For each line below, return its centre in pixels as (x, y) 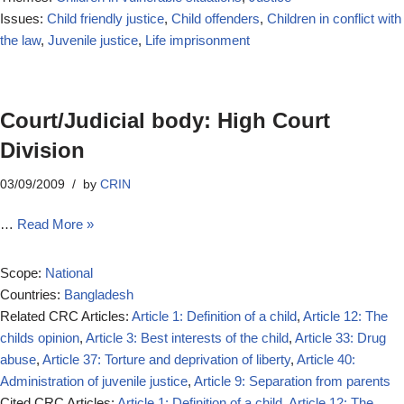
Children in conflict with (334, 18)
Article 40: (326, 359)
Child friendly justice (106, 18)
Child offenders (216, 18)
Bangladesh (99, 294)
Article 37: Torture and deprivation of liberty (166, 359)
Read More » (55, 224)
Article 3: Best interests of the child (187, 338)
